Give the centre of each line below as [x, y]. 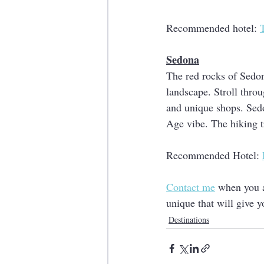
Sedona [183, 60]
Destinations [189, 220]
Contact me [191, 187]
